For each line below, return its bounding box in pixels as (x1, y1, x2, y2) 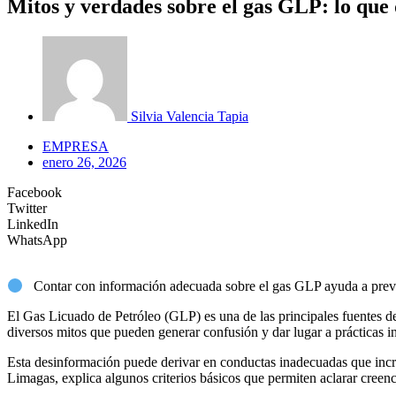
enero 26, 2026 (42, 154, 126, 170)
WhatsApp (7, 232, 67, 247)
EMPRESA (42, 138, 109, 154)
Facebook (7, 184, 62, 200)
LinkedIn (7, 216, 58, 232)
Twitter (7, 200, 47, 216)
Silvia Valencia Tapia (131, 108, 248, 124)
